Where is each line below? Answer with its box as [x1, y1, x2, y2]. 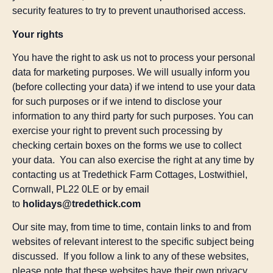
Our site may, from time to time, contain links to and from [12, 222, 251, 233]
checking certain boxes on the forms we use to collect [12, 140, 241, 151]
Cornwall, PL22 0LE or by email [12, 184, 149, 195]
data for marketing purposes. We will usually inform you [12, 67, 250, 78]
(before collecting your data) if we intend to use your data [12, 82, 255, 93]
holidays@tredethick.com [23, 199, 141, 210]
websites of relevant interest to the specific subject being [12, 236, 254, 247]
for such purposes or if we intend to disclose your [12, 96, 222, 107]
